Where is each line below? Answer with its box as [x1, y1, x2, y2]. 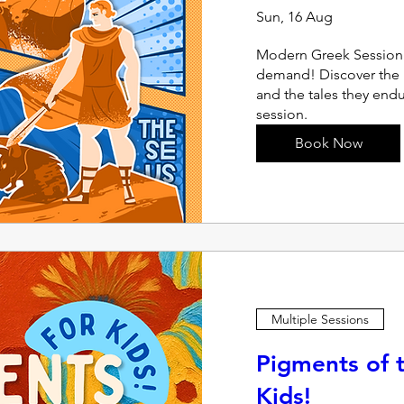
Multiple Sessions [271, 310, 369, 327]
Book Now [294, 134, 363, 151]
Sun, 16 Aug [256, 8, 333, 25]
